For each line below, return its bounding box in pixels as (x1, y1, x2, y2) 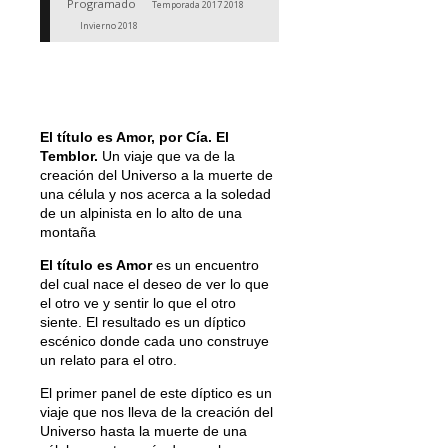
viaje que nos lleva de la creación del (40, 403, 273, 420)
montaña (40, 223, 96, 240)
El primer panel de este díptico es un (40, 384, 272, 401)
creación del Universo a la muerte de (40, 166, 273, 183)
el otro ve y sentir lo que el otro (40, 294, 236, 311)
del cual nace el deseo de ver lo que (40, 275, 269, 292)
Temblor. (40, 147, 98, 164)
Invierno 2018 (80, 19, 139, 32)
